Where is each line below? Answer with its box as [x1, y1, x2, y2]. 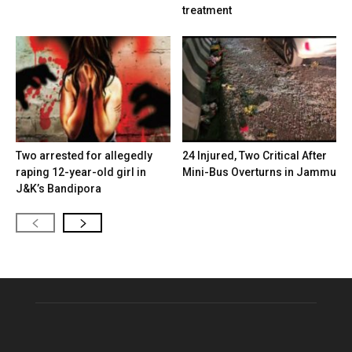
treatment [181, 3, 232, 16]
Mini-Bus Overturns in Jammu [181, 166, 336, 179]
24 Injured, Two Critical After [181, 149, 327, 163]
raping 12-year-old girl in [16, 166, 146, 179]
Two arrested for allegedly [16, 149, 152, 163]
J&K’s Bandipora [16, 182, 101, 196]
